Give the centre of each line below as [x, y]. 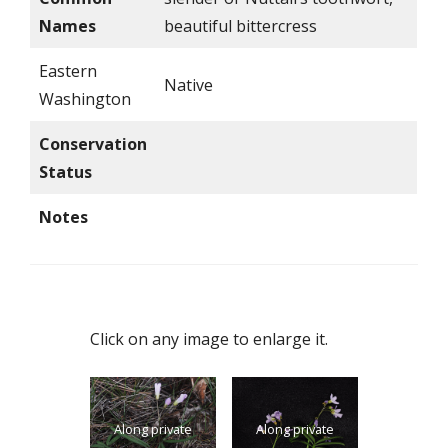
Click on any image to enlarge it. [209, 339]
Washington [85, 99]
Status [65, 172]
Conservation [93, 144]
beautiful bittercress [240, 26]
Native [188, 85]
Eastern [68, 71]
